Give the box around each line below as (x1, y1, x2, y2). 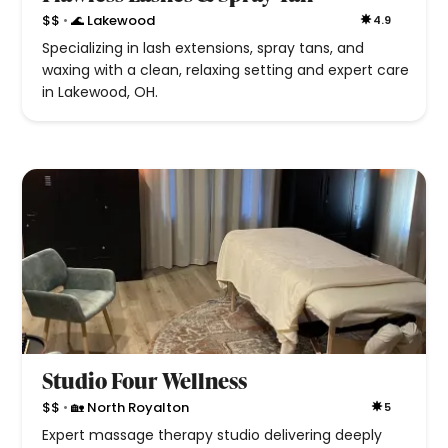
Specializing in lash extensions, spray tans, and (42, 38, 365, 59)
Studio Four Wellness (42, 365, 248, 397)
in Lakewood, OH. (42, 82, 159, 103)
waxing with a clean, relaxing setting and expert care (42, 60, 410, 81)
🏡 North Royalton (71, 397, 190, 417)
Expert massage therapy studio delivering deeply (42, 425, 383, 446)
